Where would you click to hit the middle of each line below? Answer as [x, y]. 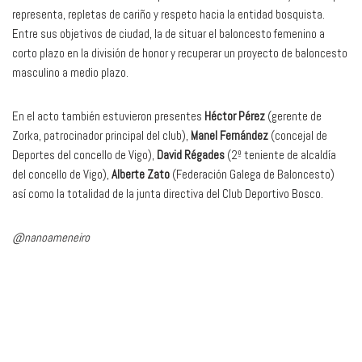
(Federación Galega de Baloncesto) [253, 175]
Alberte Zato [142, 175]
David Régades [191, 155]
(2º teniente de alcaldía [280, 155]
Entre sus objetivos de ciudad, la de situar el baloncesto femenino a [168, 34]
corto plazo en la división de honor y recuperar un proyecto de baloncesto [180, 53]
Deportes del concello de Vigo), [84, 155]
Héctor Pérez [235, 116]
